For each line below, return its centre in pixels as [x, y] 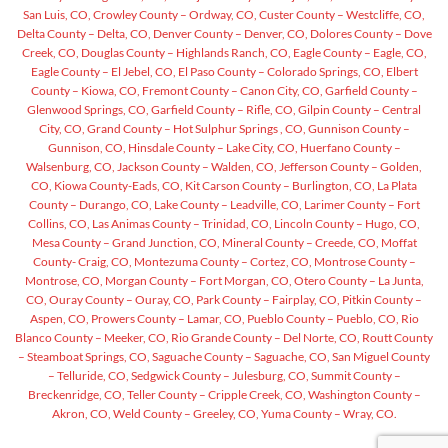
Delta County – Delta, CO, [83, 33]
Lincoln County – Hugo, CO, [346, 223]
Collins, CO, [59, 223]
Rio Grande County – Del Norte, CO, [264, 337]
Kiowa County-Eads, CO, [117, 185]
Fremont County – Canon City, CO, [231, 90]
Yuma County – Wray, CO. [327, 413]
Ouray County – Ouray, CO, [120, 299]
